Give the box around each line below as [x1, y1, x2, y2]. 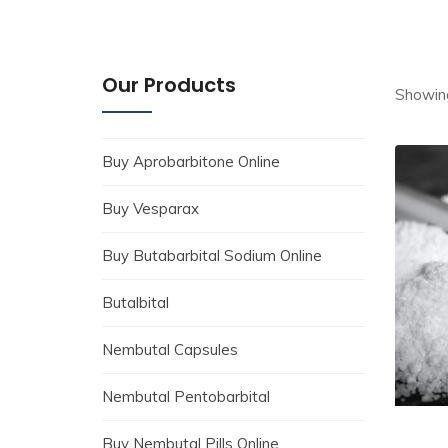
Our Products [102, 71, 236, 99]
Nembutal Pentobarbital [102, 387, 270, 406]
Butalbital [102, 293, 169, 312]
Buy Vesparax [102, 199, 199, 218]
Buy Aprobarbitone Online [102, 152, 280, 171]
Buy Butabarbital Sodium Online [102, 246, 322, 265]
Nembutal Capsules [102, 340, 238, 359]
